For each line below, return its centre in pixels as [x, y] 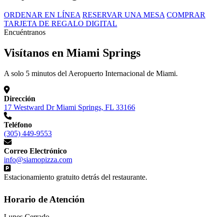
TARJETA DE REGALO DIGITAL [61, 24]
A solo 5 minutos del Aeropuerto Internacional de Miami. [91, 74]
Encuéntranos [25, 32]
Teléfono [18, 125]
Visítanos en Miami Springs [72, 53]
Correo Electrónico [35, 151]
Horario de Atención [44, 199]
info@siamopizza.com [38, 160]
